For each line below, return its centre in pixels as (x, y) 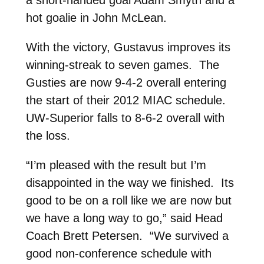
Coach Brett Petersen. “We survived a (127, 235)
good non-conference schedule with (118, 253)
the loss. (48, 135)
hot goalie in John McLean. (96, 17)
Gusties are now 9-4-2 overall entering (126, 82)
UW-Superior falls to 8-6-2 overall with (125, 118)
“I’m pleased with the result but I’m (116, 165)
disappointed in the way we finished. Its (130, 182)
